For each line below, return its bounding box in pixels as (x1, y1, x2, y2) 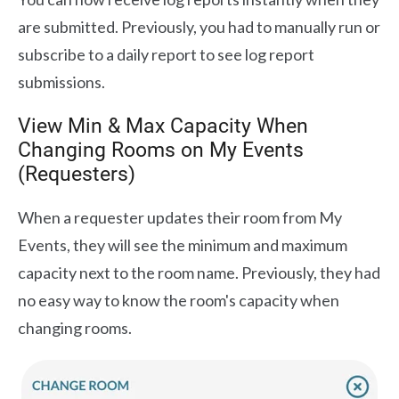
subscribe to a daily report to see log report (18, 44, 314, 64)
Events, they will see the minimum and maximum (18, 234, 347, 255)
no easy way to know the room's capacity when (18, 289, 339, 310)
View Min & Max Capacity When (18, 113, 308, 138)
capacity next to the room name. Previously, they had (18, 262, 380, 282)
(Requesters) (18, 161, 135, 186)
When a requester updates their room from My (18, 207, 342, 227)
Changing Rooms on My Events (18, 137, 304, 162)
